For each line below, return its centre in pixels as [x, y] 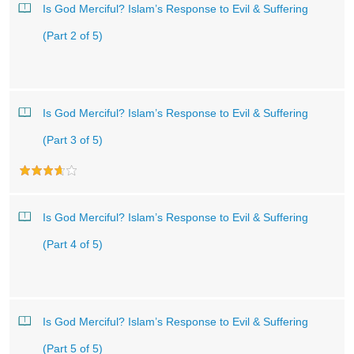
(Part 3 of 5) [73, 140]
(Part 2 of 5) [73, 36]
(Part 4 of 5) [73, 244]
